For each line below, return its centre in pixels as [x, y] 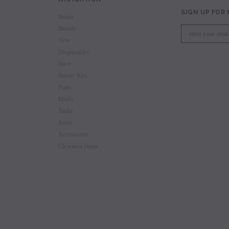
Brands [67, 29]
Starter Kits [73, 76]
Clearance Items [78, 146]
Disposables [74, 52]
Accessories [74, 134]
